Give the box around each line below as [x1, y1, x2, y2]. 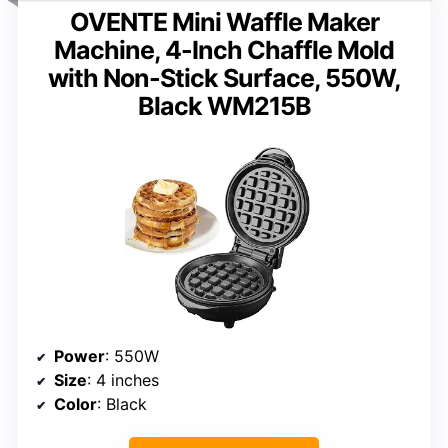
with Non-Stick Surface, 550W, [47, 62, 401, 93]
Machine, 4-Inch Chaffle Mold [54, 34, 394, 65]
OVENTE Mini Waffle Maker [69, 6, 379, 37]
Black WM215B [137, 90, 311, 121]
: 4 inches [87, 370, 159, 391]
